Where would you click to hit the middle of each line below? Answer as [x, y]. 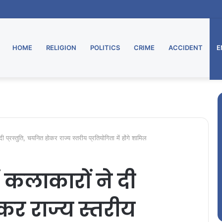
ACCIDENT [186, 48]
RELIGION [61, 48]
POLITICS [105, 48]
